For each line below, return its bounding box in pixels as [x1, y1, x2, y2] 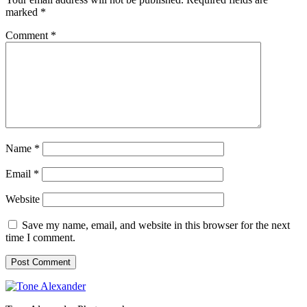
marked [5, 5, 40, 18]
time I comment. [5, 231, 75, 243]
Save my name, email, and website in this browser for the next [22, 219, 290, 231]
